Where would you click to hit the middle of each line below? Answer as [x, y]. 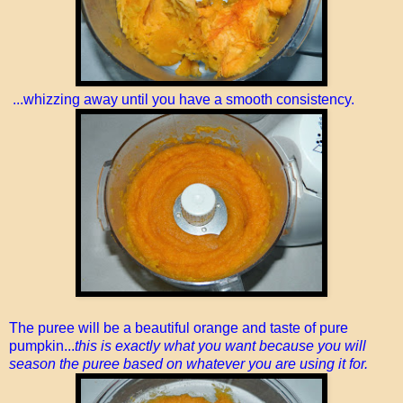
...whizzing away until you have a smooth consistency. [182, 99]
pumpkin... [42, 345]
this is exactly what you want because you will [220, 345]
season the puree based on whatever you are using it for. [188, 363]
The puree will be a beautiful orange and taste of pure [179, 327]
